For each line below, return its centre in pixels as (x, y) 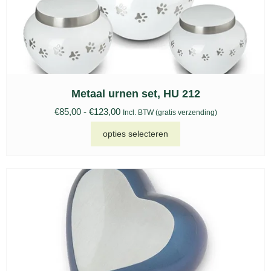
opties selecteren (135, 134)
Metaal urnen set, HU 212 (135, 93)
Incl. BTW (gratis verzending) (170, 112)
